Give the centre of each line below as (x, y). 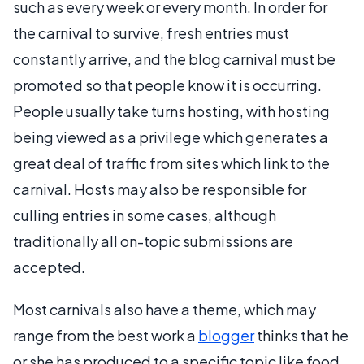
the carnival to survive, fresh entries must (151, 33)
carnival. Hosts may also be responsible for (160, 189)
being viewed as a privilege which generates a (171, 137)
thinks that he (301, 335)
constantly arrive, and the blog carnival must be (174, 59)
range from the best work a (106, 335)
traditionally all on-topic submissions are (153, 241)
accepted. (49, 267)
